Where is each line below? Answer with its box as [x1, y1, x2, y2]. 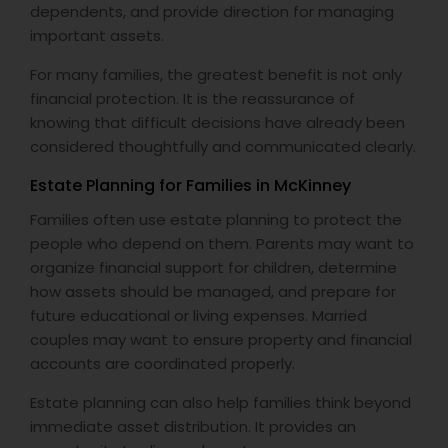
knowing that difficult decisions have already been [30, 111, 405, 133]
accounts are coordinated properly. [30, 352, 295, 374]
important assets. [30, 24, 164, 46]
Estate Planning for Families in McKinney [30, 173, 351, 197]
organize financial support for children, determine [30, 256, 397, 278]
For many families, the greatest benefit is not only [30, 63, 402, 85]
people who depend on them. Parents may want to [30, 232, 414, 254]
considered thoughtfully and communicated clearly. [30, 135, 416, 157]
